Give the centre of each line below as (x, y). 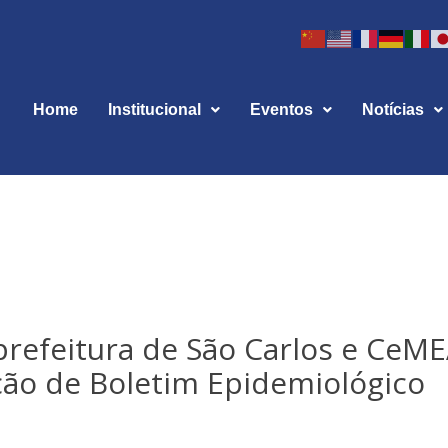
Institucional (154, 109)
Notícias (392, 109)
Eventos (281, 109)
